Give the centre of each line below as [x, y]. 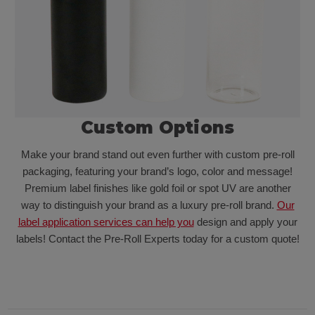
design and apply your [245, 221]
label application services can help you [106, 221]
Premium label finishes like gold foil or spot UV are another [157, 188]
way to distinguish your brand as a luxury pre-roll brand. [149, 205]
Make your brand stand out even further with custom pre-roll [157, 154]
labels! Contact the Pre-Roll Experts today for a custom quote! [157, 238]
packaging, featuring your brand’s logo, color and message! [157, 171]
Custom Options [157, 127]
